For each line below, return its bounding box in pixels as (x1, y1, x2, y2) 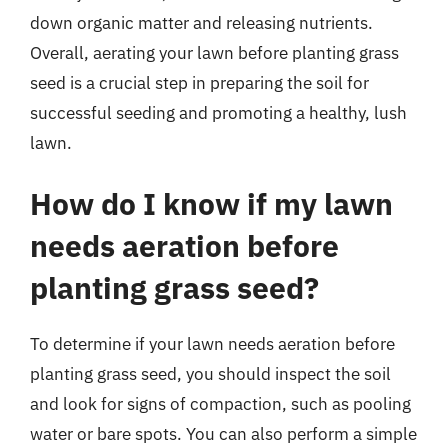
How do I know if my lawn (30, 184, 393, 223)
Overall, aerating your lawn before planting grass (30, 41, 399, 64)
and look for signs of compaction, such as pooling (30, 393, 411, 415)
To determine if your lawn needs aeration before (30, 333, 395, 355)
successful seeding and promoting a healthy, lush (30, 101, 407, 124)
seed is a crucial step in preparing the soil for (30, 71, 369, 94)
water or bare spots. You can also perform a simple (30, 423, 417, 445)
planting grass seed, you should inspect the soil (30, 363, 391, 385)
